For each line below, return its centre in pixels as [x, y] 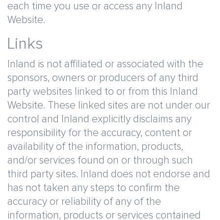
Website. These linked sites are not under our [109, 105]
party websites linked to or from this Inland [103, 92]
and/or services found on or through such [100, 160]
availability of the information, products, [95, 147]
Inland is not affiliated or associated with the [105, 64]
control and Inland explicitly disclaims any [99, 119]
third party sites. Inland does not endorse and [109, 174]
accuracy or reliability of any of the [84, 202]
